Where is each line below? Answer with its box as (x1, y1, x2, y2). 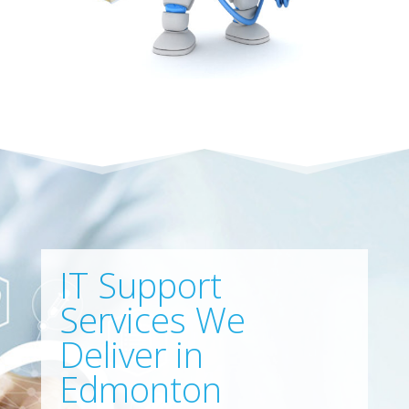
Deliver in (58, 330, 204, 379)
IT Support (58, 261, 222, 309)
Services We (58, 296, 246, 344)
